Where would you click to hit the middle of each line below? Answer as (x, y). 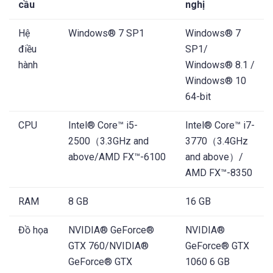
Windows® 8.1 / (220, 65)
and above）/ (214, 157)
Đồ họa (33, 230)
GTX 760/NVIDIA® (108, 246)
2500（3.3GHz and (108, 141)
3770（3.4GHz (217, 141)
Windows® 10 (216, 81)
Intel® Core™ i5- (103, 126)
